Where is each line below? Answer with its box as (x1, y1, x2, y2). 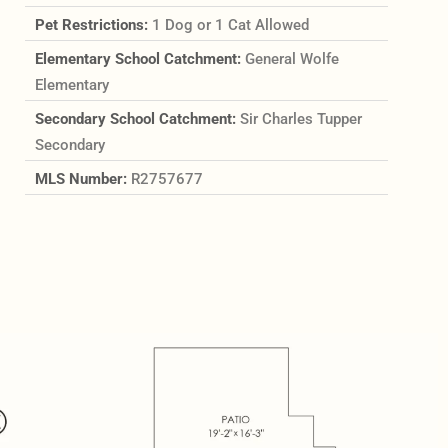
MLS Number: (34, 169, 131, 188)
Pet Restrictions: (34, 15, 152, 34)
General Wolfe (244, 49, 339, 68)
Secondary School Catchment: (34, 109, 240, 128)
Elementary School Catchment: (34, 49, 245, 68)
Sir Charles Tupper (239, 109, 362, 128)
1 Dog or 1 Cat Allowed (151, 15, 309, 34)
